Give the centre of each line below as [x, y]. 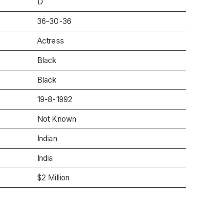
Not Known [57, 119]
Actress [50, 41]
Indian [47, 138]
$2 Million [53, 177]
